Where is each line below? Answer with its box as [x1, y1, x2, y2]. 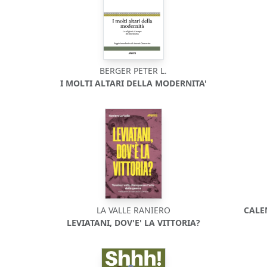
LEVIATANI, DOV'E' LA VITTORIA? [66, 217, 200, 228]
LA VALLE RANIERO [96, 204, 170, 216]
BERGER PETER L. [100, 65, 167, 76]
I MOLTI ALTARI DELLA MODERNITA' [60, 77, 207, 89]
